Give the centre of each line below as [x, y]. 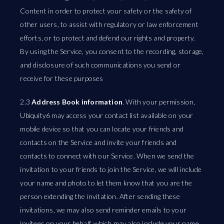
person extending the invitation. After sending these [100, 196]
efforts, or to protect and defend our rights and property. [108, 38]
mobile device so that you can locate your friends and [102, 129]
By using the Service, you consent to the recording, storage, [112, 51]
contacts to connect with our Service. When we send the [107, 156]
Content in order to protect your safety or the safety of [106, 11]
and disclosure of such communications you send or [100, 65]
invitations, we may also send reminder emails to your [103, 210]
